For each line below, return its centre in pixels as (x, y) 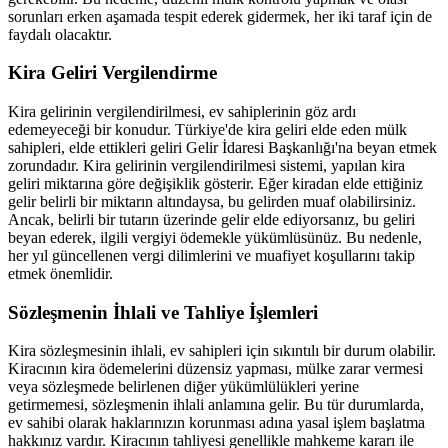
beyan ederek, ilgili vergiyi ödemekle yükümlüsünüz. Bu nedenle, (215, 238)
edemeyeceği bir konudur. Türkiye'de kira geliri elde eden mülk (207, 130)
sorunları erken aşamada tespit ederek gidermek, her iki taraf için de (220, 16)
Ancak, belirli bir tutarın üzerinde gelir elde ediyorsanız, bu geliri (211, 220)
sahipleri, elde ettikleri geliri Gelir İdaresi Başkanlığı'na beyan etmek (222, 148)
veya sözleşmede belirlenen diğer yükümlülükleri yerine (183, 387)
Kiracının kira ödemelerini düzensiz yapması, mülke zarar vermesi (215, 369)
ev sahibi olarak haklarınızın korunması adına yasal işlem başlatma (216, 423)
